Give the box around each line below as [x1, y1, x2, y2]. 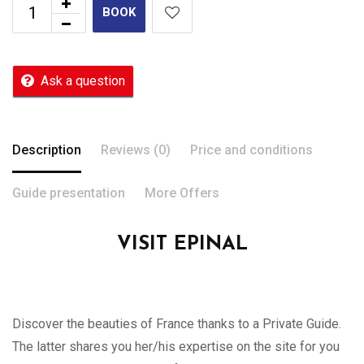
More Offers [145, 184, 219, 201]
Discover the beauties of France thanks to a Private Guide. [12, 315, 341, 331]
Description [12, 141, 81, 158]
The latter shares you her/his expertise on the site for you [12, 338, 340, 354]
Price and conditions [190, 141, 313, 158]
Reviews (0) [101, 141, 171, 158]
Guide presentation [12, 184, 125, 201]
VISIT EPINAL [116, 234, 248, 254]
